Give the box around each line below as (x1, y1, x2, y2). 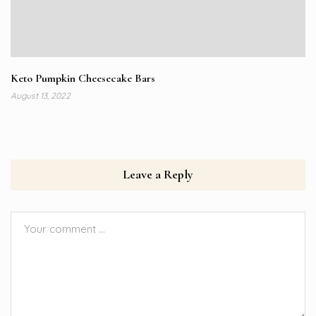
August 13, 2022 (11, 90, 71, 102)
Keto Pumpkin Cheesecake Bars (11, 71, 155, 86)
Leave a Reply (123, 166, 193, 183)
